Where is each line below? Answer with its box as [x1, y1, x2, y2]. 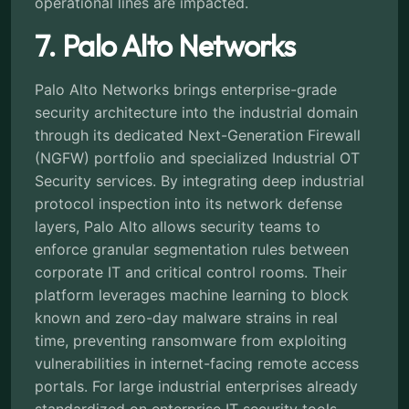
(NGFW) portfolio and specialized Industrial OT [35, 148, 360, 167]
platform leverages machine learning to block [35, 285, 349, 304]
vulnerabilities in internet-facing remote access [35, 353, 359, 372]
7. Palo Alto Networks [35, 26, 296, 64]
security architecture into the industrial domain [35, 102, 358, 121]
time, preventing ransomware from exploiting [35, 330, 347, 350]
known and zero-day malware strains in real [35, 308, 338, 327]
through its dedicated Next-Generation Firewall [35, 125, 361, 144]
